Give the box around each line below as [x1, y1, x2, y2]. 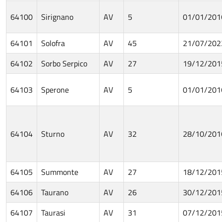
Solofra [41, 37, 65, 49]
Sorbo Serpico [41, 57, 87, 69]
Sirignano [41, 10, 73, 23]
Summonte [41, 166, 78, 178]
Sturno [41, 127, 64, 140]
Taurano [41, 186, 68, 198]
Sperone [41, 83, 69, 96]
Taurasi [41, 206, 65, 219]
